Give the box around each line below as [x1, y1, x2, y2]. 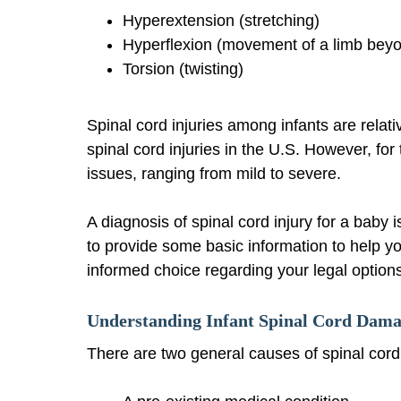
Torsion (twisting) [123, 59, 243, 78]
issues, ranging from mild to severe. [87, 164, 341, 183]
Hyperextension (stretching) [123, 11, 320, 30]
